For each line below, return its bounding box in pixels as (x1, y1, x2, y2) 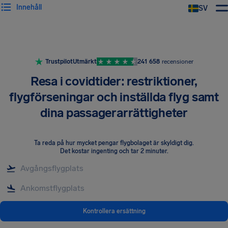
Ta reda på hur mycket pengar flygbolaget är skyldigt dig (34, 139, 192, 147)
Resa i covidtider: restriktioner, (30, 74, 198, 89)
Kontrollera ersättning (82, 207, 146, 215)
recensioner (161, 58, 193, 65)
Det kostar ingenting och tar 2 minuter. (60, 148, 168, 155)
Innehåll (16, 3, 42, 12)
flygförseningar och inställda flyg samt (9, 90, 219, 104)
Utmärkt (72, 58, 97, 65)
